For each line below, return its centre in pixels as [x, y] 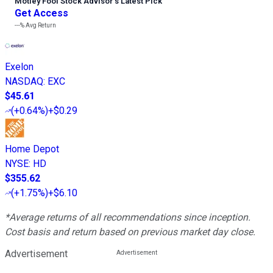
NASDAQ [24, 81]
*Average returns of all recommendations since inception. [128, 217]
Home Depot [32, 149]
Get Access [41, 13]
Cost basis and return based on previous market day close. [130, 232]
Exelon [19, 66]
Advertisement [36, 253]
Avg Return [40, 25]
